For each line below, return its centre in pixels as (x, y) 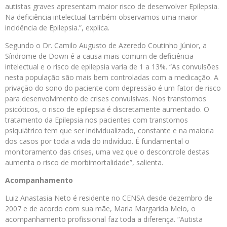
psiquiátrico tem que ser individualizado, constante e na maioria (109, 130)
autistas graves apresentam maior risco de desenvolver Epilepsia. (112, 6)
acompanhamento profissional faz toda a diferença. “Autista (104, 219)
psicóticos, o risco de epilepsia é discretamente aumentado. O (107, 109)
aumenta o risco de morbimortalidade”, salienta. (84, 162)
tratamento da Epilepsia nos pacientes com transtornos (97, 120)
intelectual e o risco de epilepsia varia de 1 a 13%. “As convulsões (112, 67)
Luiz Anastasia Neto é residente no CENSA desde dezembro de (109, 198)
